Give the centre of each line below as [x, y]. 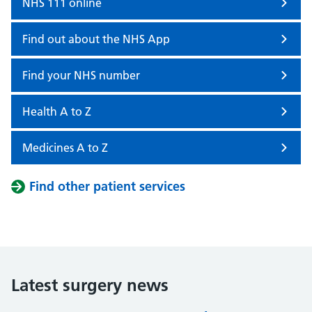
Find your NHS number [81, 75]
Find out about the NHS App [96, 39]
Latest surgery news [90, 285]
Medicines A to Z [65, 148]
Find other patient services [107, 186]
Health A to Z [57, 111]
